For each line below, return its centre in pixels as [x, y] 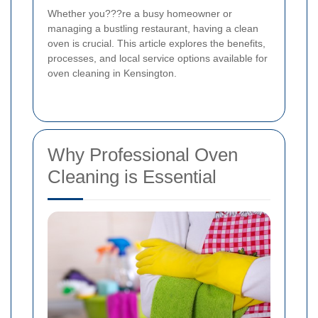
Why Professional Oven [143, 154]
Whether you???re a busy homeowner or [140, 13]
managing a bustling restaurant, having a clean [153, 28]
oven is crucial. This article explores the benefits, [157, 43]
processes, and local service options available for [158, 58]
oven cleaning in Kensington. [112, 73]
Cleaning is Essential [132, 176]
